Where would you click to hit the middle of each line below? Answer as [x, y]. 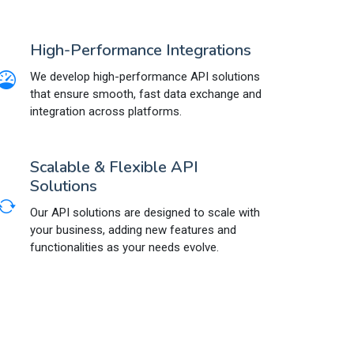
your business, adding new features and [133, 230]
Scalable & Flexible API [114, 167]
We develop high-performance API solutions [145, 76]
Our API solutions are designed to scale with [145, 212]
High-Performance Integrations [141, 50]
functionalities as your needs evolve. [124, 247]
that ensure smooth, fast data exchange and [146, 94]
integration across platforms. [106, 111]
